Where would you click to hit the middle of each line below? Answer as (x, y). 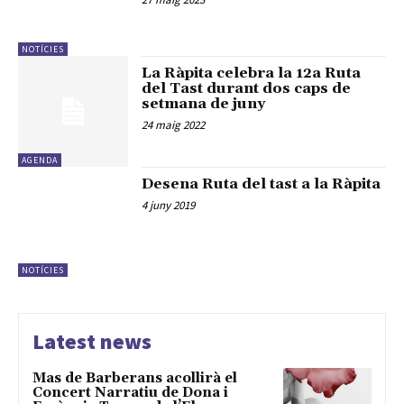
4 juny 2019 (169, 205)
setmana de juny (204, 104)
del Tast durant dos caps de (247, 89)
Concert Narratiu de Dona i (130, 393)
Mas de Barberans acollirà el (135, 378)
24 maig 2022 (174, 125)
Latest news (92, 341)
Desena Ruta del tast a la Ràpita (262, 184)
